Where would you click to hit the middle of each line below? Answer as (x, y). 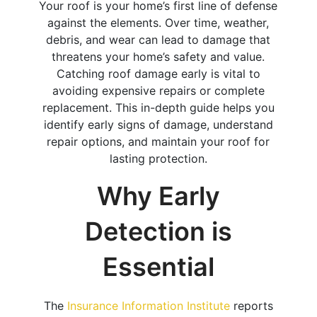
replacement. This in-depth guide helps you (158, 107)
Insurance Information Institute (148, 305)
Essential (158, 266)
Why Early (158, 196)
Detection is (158, 231)
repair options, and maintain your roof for (158, 141)
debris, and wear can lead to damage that (158, 39)
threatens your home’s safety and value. (158, 56)
